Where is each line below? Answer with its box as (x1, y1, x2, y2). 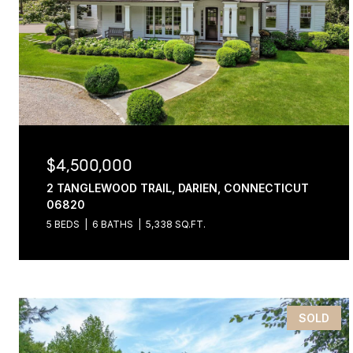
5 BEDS (46, 218, 80, 230)
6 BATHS (92, 218, 133, 230)
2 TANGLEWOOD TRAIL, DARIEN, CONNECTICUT (46, 181, 309, 195)
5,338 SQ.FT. (146, 218, 206, 230)
